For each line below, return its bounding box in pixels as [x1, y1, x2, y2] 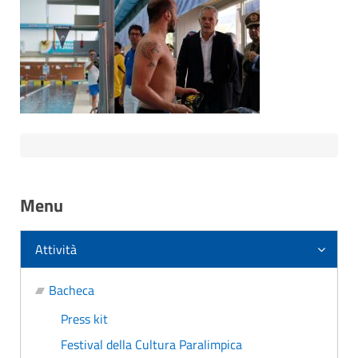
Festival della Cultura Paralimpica [61, 335, 242, 354]
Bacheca [49, 280, 94, 300]
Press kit [61, 309, 108, 328]
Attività [35, 240, 77, 259]
